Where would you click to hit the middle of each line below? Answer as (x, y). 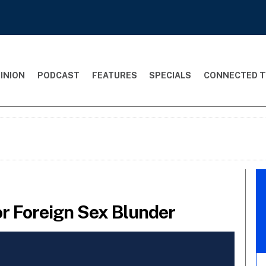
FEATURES (114, 75)
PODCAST (58, 75)
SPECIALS (170, 75)
